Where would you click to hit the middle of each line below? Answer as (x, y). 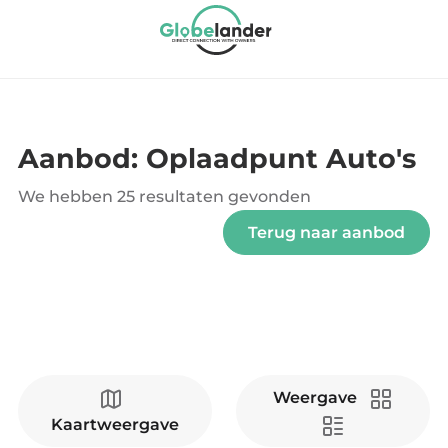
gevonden (267, 196)
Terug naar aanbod (326, 232)
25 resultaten (170, 196)
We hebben (67, 196)
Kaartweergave (115, 424)
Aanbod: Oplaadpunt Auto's (217, 158)
